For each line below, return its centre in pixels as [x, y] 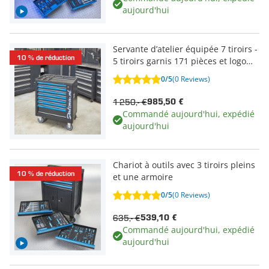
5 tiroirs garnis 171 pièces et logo [180, 61]
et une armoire [143, 177]
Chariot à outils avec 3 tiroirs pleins [184, 165]
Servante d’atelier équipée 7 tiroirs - [185, 49]
